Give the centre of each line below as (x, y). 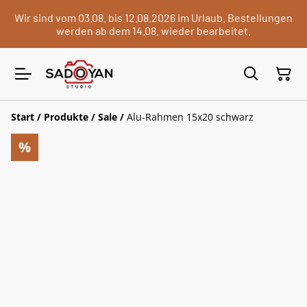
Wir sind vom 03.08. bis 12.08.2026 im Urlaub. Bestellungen (153, 17)
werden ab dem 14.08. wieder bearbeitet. (153, 30)
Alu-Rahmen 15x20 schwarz (190, 116)
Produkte (66, 116)
